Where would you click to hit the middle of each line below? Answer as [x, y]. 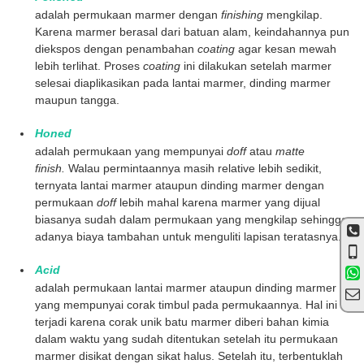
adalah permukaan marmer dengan [128, 14]
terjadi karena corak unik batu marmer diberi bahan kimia [182, 321]
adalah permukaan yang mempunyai [131, 151]
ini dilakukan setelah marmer [256, 65]
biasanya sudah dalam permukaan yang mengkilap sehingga [191, 219]
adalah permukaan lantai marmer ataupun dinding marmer [186, 287]
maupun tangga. [77, 100]
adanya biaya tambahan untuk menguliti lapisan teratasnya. [188, 236]
